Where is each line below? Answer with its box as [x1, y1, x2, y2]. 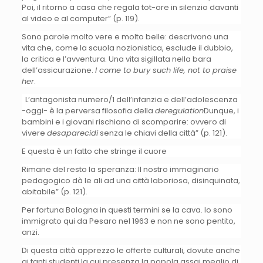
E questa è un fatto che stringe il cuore [21, 145, 167, 157]
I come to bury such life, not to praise [95, 64, 237, 76]
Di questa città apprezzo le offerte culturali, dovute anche [21, 244, 240, 256]
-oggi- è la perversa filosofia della [21, 104, 155, 116]
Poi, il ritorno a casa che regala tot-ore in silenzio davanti [21, 1, 238, 13]
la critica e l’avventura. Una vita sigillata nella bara [21, 53, 211, 65]
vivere [21, 127, 47, 139]
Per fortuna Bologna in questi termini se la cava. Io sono [21, 204, 232, 215]
